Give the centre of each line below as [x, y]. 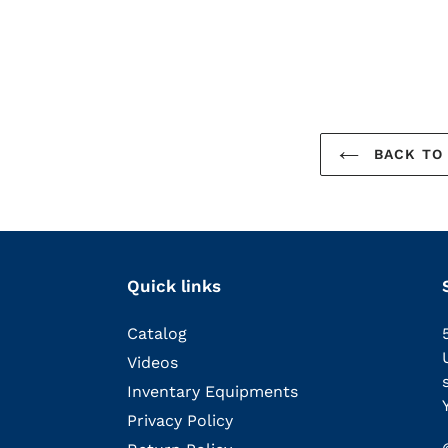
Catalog [157, 333]
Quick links [174, 286]
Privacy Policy [180, 420]
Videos [152, 362]
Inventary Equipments [212, 391]
